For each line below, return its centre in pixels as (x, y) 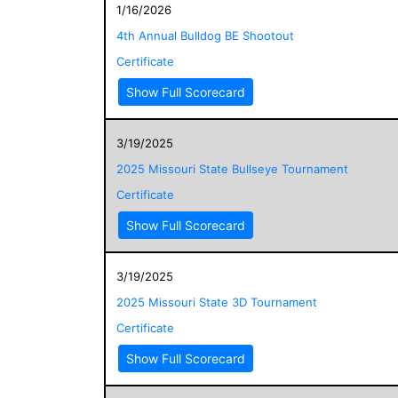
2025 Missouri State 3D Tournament (217, 302)
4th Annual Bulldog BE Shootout (205, 35)
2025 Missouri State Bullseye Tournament (232, 168)
